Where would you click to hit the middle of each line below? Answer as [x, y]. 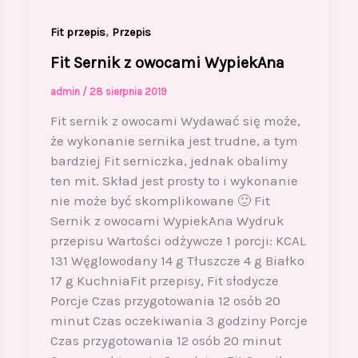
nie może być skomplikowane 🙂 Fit [160, 201]
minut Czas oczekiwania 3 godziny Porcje [179, 321]
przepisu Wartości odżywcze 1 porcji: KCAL [178, 241]
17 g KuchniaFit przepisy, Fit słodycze [164, 281]
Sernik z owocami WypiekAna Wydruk [167, 221]
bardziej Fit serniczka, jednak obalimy [169, 161]
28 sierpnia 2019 [128, 91]
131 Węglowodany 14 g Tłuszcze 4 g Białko [177, 261]
